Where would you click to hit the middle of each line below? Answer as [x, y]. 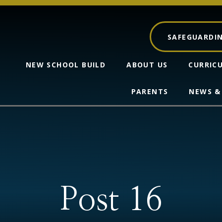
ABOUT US [147, 65]
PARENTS [150, 91]
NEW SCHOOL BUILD [66, 65]
